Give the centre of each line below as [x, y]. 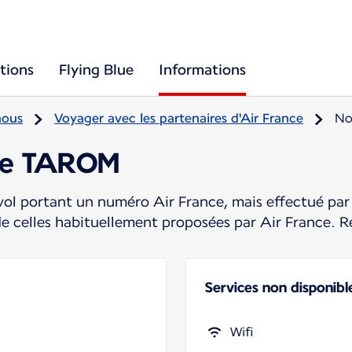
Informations [202, 70]
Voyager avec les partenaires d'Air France [179, 118]
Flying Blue [96, 70]
